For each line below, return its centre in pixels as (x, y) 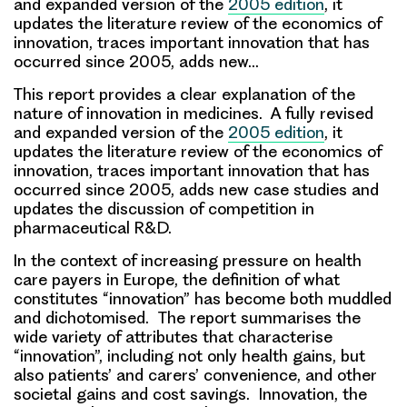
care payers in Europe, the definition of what (177, 280)
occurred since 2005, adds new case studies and (196, 190)
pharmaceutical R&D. (93, 228)
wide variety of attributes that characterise (173, 337)
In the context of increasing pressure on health (188, 261)
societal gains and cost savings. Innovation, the (190, 394)
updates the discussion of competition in (164, 209)
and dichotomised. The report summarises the (187, 318)
